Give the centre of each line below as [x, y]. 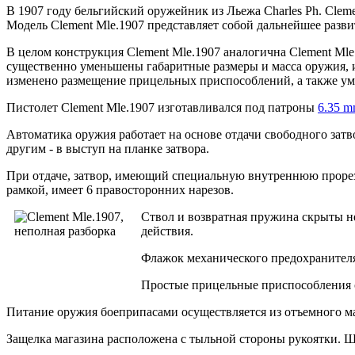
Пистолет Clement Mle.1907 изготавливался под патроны [162, 107]
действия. [167, 231]
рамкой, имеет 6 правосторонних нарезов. [120, 189]
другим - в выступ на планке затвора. [108, 148]
